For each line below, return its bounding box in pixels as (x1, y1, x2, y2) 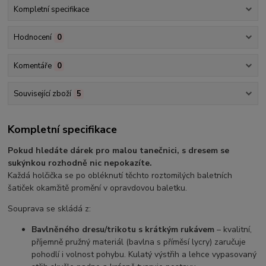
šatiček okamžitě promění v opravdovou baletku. (8, 182, 188, 194)
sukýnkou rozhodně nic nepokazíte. (8, 157, 153, 169)
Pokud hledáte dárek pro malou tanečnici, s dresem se (8, 145, 230, 157)
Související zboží (13, 88, 71, 99)
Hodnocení (13, 32, 52, 43)
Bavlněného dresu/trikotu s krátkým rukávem (31, 224, 215, 236)
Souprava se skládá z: (8, 203, 91, 215)
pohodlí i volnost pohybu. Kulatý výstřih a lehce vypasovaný (31, 249, 257, 261)
